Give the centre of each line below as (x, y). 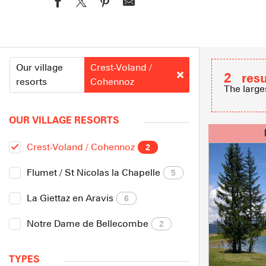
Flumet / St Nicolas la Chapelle (94, 172)
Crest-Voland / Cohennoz (81, 147)
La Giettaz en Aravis (70, 198)
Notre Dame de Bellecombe (88, 224)
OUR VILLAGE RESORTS (64, 120)
